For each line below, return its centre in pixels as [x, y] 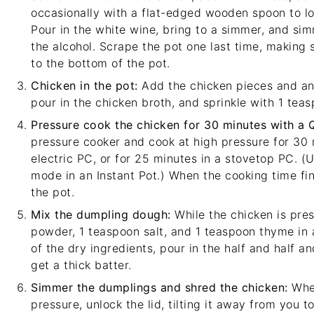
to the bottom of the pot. [101, 63]
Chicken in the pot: [84, 86]
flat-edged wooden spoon [214, 13]
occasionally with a [86, 13]
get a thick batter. [81, 265]
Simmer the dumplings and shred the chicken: [159, 287]
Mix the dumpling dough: [101, 214]
